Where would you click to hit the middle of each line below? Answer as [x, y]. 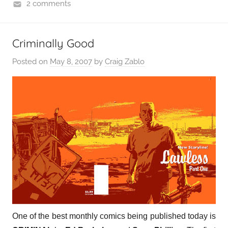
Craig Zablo [125, 61]
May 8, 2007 [71, 61]
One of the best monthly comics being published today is [114, 216]
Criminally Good [53, 43]
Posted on [31, 61]
